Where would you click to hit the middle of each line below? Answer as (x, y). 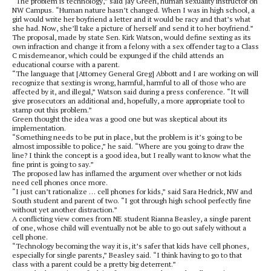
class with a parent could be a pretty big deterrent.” (94, 264)
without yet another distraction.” (65, 210)
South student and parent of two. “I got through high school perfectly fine (132, 201)
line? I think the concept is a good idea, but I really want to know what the (132, 155)
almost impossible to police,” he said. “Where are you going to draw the (128, 146)
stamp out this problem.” (52, 110)
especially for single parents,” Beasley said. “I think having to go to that (127, 255)
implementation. (39, 128)
